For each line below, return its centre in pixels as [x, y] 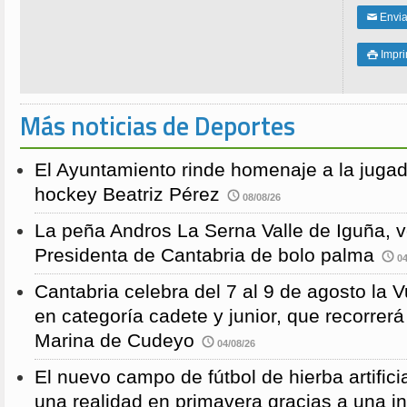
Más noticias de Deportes [158, 126]
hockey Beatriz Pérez [127, 195]
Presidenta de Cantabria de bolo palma [204, 256]
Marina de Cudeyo [114, 341]
